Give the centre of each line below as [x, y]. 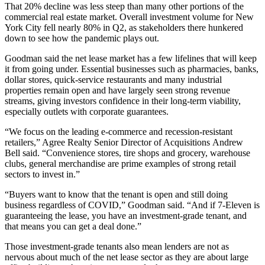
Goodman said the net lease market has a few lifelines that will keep [131, 58]
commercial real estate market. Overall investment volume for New [129, 17]
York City [24, 28]
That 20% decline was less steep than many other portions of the [124, 6]
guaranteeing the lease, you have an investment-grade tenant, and [126, 216]
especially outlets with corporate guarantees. [87, 112]
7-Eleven [235, 205]
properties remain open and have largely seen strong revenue [117, 90]
